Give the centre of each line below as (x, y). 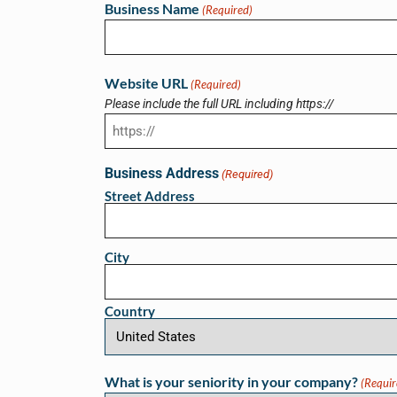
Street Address (150, 195)
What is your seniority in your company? (231, 382)
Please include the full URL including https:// (219, 104)
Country (130, 311)
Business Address (162, 173)
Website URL (146, 83)
